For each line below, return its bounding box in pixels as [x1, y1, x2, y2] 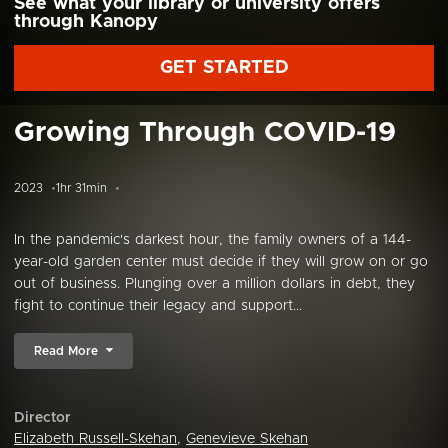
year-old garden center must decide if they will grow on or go [14, 255, 428, 269]
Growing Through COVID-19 [14, 119, 396, 147]
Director [14, 411, 71, 425]
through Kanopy [14, 13, 158, 31]
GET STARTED [159, 59, 289, 77]
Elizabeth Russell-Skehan [14, 432, 177, 446]
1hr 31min [56, 182, 107, 194]
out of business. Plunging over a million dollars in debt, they [14, 277, 415, 291]
